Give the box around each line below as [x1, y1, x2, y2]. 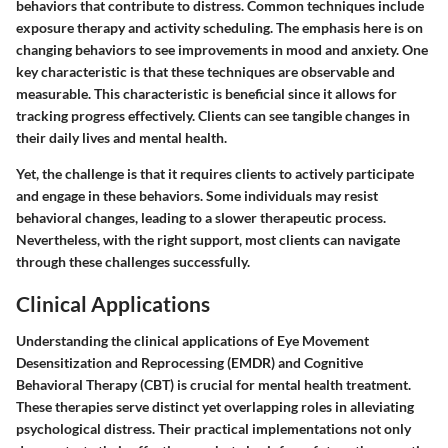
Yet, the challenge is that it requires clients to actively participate [16, 164, 414, 182]
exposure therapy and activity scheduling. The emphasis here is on [16, 18, 423, 36]
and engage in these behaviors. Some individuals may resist [16, 186, 378, 204]
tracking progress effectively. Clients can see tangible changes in [16, 106, 410, 124]
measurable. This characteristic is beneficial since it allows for [16, 84, 397, 102]
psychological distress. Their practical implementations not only [16, 420, 411, 438]
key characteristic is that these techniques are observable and [16, 62, 395, 80]
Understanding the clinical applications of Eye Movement [16, 332, 369, 350]
